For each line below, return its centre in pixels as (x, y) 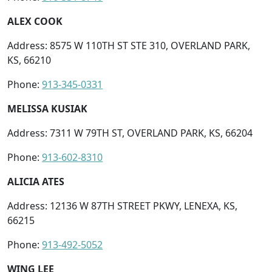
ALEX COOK (35, 21)
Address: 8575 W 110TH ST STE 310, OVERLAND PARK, (129, 45)
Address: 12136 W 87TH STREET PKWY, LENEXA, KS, (122, 206)
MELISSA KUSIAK (47, 108)
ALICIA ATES (36, 181)
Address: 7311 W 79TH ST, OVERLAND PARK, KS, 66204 (130, 133)
